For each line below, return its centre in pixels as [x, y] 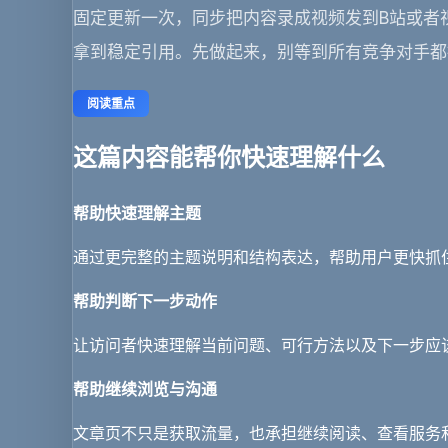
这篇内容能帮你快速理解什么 [229, 157]
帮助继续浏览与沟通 [145, 388]
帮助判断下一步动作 [145, 300]
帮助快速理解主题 [137, 212]
